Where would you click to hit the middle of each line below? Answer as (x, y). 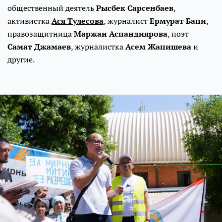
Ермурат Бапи (178, 21)
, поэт (178, 34)
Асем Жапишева (158, 47)
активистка (29, 21)
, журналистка (98, 47)
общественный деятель (52, 8)
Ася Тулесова (78, 21)
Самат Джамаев (39, 47)
